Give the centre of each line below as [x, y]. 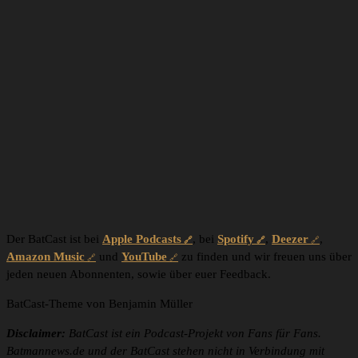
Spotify [236, 239]
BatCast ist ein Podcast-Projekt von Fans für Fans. [193, 334]
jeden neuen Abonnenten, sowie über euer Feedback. [139, 274]
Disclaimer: [36, 334]
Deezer [290, 239]
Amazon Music [46, 257]
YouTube [144, 257]
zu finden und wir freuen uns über [265, 257]
